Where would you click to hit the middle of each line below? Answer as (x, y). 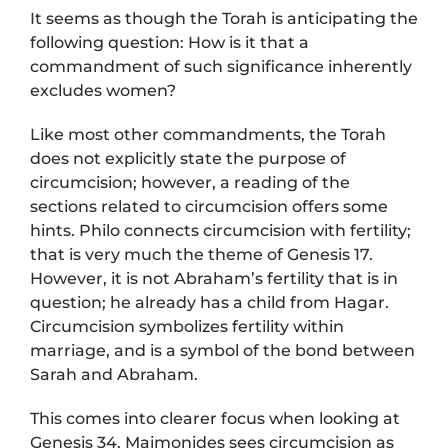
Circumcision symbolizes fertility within (186, 327)
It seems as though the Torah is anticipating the (223, 19)
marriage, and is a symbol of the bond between (222, 351)
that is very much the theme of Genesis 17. (203, 255)
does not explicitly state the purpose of (187, 159)
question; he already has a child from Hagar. (209, 303)
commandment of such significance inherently (220, 67)
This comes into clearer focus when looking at (214, 419)
